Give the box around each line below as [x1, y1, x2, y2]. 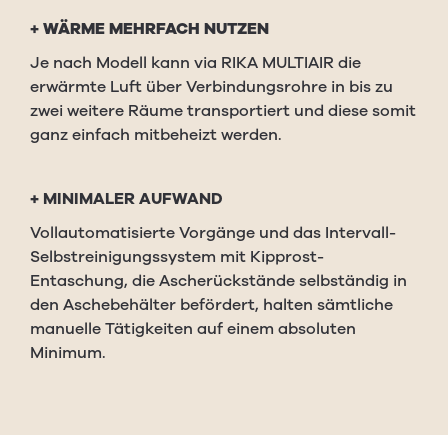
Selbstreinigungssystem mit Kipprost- [30, 246, 324, 268]
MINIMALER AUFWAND [43, 188, 223, 210]
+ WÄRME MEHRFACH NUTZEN [30, 18, 269, 40]
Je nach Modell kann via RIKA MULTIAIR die [30, 52, 361, 74]
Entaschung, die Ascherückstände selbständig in [30, 270, 407, 292]
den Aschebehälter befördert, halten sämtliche [30, 294, 393, 316]
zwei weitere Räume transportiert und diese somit [30, 100, 416, 122]
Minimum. [30, 342, 106, 364]
